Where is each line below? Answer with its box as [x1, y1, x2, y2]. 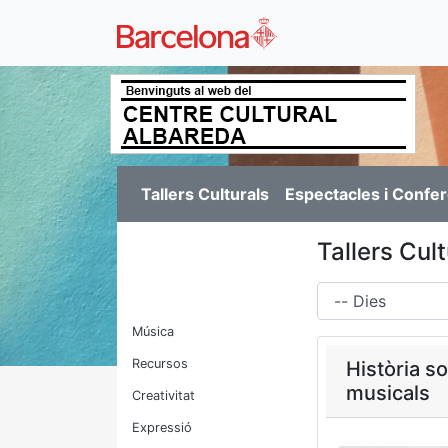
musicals [346, 381, 430, 405]
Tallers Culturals [141, 184, 269, 204]
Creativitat [132, 388, 195, 403]
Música [132, 324, 174, 339]
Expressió [132, 420, 192, 435]
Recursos [132, 356, 188, 371]
